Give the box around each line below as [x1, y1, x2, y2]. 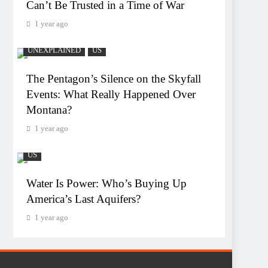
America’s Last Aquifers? [26, 192, 141, 205]
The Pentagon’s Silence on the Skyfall [26, 72, 201, 85]
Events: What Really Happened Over [26, 87, 196, 100]
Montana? [26, 103, 72, 116]
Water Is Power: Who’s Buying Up [26, 176, 187, 190]
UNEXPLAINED [28, 45, 81, 54]
